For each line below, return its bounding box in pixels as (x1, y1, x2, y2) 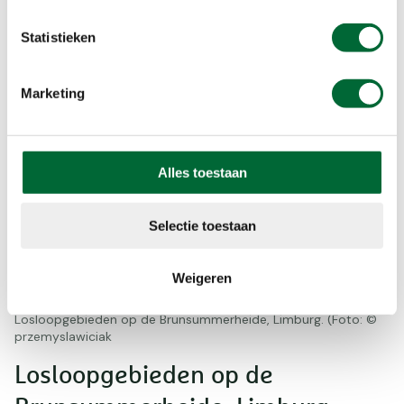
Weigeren (172, 270, 232, 286)
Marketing (21, 85, 85, 101)
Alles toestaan (157, 164, 247, 180)
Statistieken (21, 29, 96, 45)
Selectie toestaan (148, 217, 256, 234)
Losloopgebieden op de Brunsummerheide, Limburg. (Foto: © (14, 311, 377, 328)
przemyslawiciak (14, 328, 112, 345)
